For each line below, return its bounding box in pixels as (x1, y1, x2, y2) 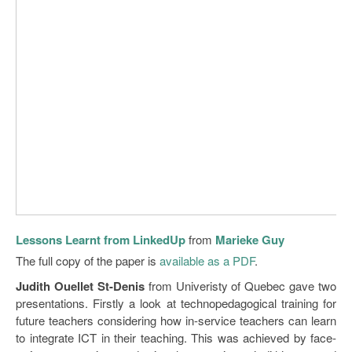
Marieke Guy (215, 230, 284, 248)
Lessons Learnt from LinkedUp (16, 230, 185, 248)
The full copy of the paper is (16, 251, 159, 269)
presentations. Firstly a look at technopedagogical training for (16, 294, 336, 311)
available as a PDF (159, 251, 255, 269)
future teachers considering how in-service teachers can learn (16, 311, 336, 328)
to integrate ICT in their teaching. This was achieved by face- (16, 328, 336, 346)
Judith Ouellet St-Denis (16, 277, 145, 295)
